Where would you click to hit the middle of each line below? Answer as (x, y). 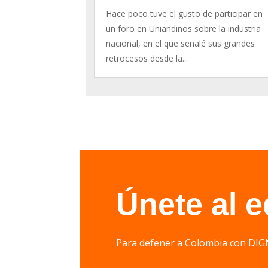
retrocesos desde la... (147, 58)
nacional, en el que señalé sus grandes (181, 43)
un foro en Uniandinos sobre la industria (184, 28)
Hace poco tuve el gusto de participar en (185, 13)
